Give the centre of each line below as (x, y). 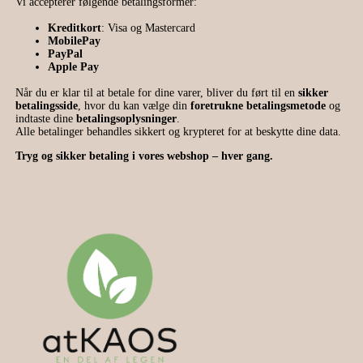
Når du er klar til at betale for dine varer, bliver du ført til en (156, 93)
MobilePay (74, 41)
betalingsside (46, 106)
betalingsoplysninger (126, 119)
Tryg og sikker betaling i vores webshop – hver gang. (144, 156)
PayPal (65, 54)
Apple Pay (73, 67)
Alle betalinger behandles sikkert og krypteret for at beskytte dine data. (178, 132)
